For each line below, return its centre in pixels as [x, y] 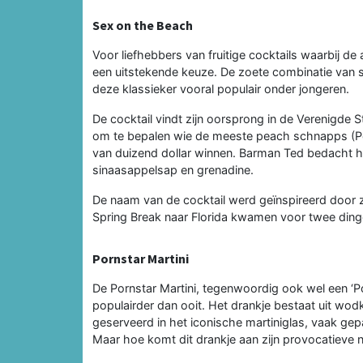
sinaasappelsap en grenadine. [173, 169]
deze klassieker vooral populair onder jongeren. [221, 88]
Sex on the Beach [143, 25]
